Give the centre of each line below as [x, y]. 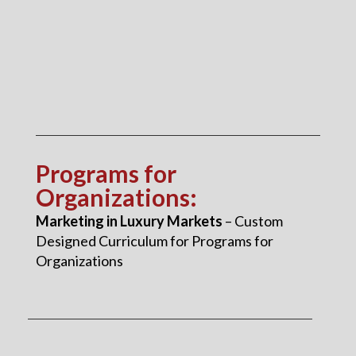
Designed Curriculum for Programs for [154, 240]
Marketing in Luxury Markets [129, 221]
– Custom [252, 221]
